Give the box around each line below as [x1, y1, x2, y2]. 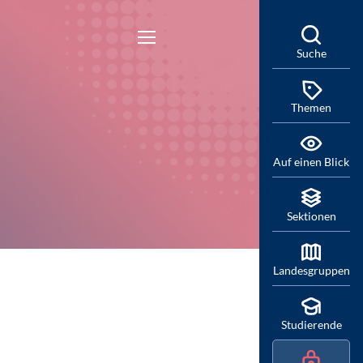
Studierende [280, 318, 342, 331]
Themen [291, 100, 331, 114]
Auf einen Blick [273, 155, 349, 169]
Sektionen [286, 209, 336, 223]
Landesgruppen [273, 263, 350, 277]
